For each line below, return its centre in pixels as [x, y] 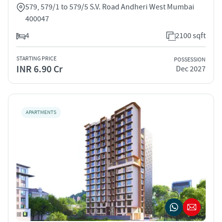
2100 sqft [191, 35]
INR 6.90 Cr [39, 69]
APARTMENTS [41, 112]
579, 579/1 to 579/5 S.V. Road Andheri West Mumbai [110, 7]
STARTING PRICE [36, 58]
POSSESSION [190, 60]
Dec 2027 [191, 69]
